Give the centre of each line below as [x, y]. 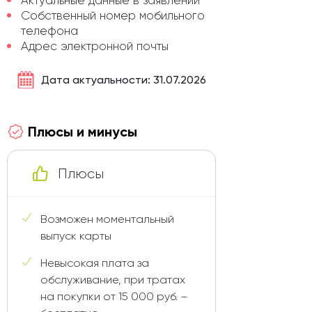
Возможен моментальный [107, 219]
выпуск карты [76, 236]
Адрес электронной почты [95, 46]
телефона [49, 31]
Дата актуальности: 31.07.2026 [124, 80]
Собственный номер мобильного [113, 16]
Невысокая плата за [95, 263]
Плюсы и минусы [83, 132]
